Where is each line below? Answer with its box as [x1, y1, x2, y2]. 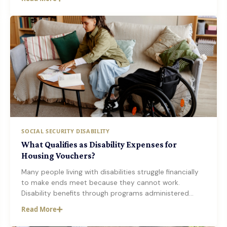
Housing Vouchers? [21, 151, 96, 161]
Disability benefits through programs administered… [21, 189, 194, 198]
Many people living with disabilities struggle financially [21, 168, 199, 176]
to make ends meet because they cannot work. [21, 178, 180, 187]
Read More [21, 205, 57, 214]
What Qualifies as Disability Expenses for [21, 140, 177, 149]
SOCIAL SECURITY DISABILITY [21, 127, 110, 135]
